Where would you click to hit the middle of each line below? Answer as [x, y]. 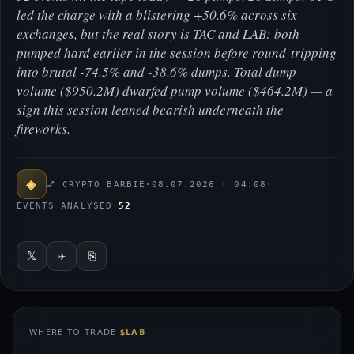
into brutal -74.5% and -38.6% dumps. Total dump [156, 72]
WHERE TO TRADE [75, 331]
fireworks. [43, 128]
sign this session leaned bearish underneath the [150, 109]
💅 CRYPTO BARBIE [96, 184]
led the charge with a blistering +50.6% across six [157, 15]
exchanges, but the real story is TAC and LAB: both [158, 34]
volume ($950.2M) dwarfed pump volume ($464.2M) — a [175, 90]
